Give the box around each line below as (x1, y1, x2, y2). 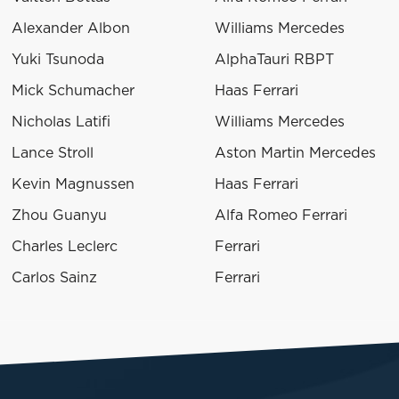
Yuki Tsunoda (12, 53, 104, 68)
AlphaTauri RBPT (215, 53, 334, 68)
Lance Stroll (12, 146, 94, 161)
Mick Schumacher (12, 84, 134, 99)
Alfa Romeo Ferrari (215, 208, 347, 224)
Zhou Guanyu (12, 208, 107, 224)
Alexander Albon (12, 21, 130, 37)
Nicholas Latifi (12, 115, 110, 130)
